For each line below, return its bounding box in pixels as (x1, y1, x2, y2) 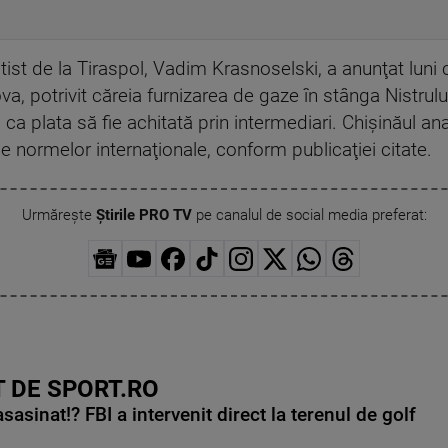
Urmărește (21, 206, 96, 225)
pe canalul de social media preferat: (191, 206, 427, 225)
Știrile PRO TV (95, 206, 192, 225)
